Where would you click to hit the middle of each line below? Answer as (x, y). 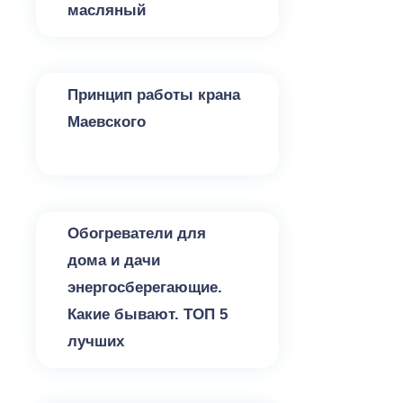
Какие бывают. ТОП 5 (148, 314)
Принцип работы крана (154, 95)
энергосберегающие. (145, 287)
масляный (107, 10)
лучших (96, 341)
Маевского (107, 122)
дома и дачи (114, 260)
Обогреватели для (137, 233)
